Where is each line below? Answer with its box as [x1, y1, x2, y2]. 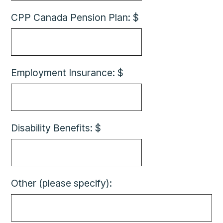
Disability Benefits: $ [11, 122, 102, 134]
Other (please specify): [11, 177, 112, 189]
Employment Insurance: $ [11, 67, 124, 79]
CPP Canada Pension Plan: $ [11, 11, 139, 23]
